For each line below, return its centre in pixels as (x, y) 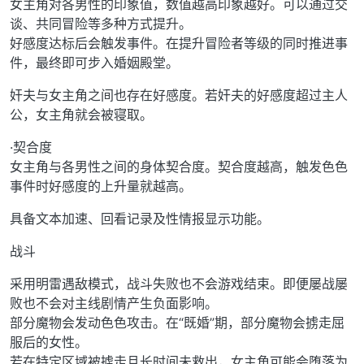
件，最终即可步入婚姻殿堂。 (94, 62)
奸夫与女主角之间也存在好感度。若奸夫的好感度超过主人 (179, 95)
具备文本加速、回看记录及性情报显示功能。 (140, 218)
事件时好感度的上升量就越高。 (101, 186)
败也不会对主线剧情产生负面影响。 (114, 303)
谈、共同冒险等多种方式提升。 (101, 23)
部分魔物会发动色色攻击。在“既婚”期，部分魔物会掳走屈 (177, 322)
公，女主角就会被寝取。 (81, 114)
